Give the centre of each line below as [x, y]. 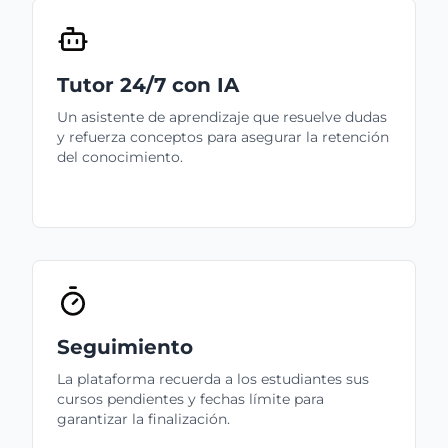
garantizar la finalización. [143, 418]
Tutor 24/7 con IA [148, 84]
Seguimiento [125, 346]
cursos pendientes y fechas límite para [190, 398]
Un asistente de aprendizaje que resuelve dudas [222, 116]
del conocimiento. [120, 156]
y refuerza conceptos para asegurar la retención [223, 136]
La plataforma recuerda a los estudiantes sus [213, 378]
